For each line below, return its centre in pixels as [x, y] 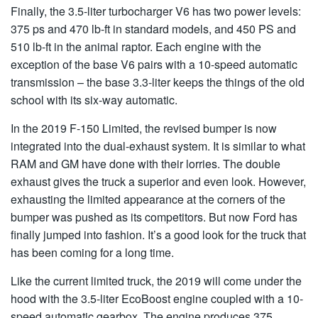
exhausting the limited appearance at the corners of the [148, 199]
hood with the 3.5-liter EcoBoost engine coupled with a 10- [157, 298]
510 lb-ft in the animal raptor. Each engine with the [136, 46]
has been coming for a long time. [92, 252]
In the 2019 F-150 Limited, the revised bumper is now [144, 128]
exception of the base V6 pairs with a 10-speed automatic [154, 64]
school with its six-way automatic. [94, 100]
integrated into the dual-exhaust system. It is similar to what [158, 146]
